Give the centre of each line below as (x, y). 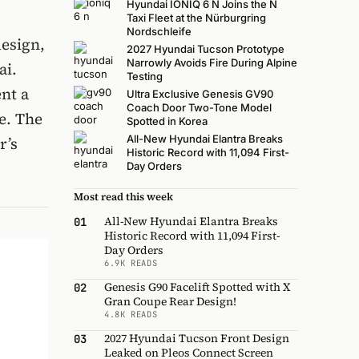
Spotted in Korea (167, 121)
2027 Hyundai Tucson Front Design (197, 338)
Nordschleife (159, 32)
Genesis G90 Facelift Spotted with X (197, 286)
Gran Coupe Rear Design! (170, 301)
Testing (145, 77)
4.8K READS (131, 314)
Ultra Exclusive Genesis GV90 (200, 94)
